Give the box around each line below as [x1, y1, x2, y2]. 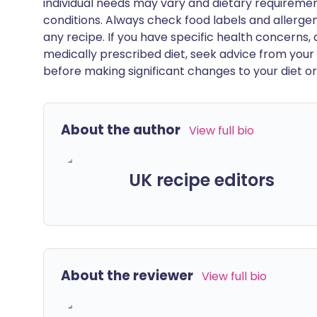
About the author [61, 120, 180, 139]
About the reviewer [61, 266, 193, 285]
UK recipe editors [129, 168, 275, 192]
